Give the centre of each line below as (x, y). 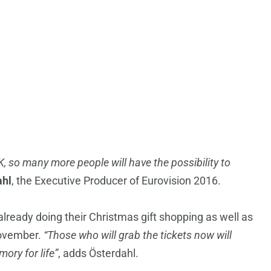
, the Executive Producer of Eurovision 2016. (116, 181)
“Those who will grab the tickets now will (138, 235)
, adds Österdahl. (98, 253)
